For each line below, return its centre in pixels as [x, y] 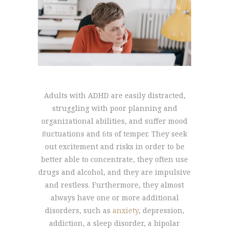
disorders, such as [78, 210]
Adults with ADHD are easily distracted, [114, 95]
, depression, [161, 210]
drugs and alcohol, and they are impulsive [114, 172]
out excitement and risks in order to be [114, 146]
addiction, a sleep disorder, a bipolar [114, 223]
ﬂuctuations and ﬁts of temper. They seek [114, 133]
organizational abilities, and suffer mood [114, 121]
